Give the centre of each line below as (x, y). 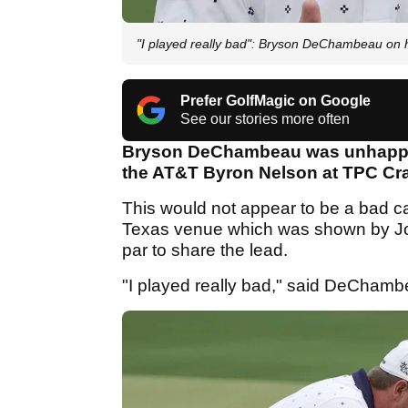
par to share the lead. (205, 250)
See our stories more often (265, 119)
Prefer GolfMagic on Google (275, 101)
